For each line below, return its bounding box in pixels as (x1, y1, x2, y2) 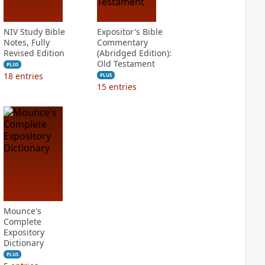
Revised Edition (3, 47, 64, 59)
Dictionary (3, 237, 44, 248)
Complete (3, 216, 41, 227)
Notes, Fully (3, 37, 50, 48)
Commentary (96, 37, 148, 48)
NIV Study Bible (3, 26, 65, 37)
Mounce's (3, 205, 41, 216)
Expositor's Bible (96, 26, 163, 37)
